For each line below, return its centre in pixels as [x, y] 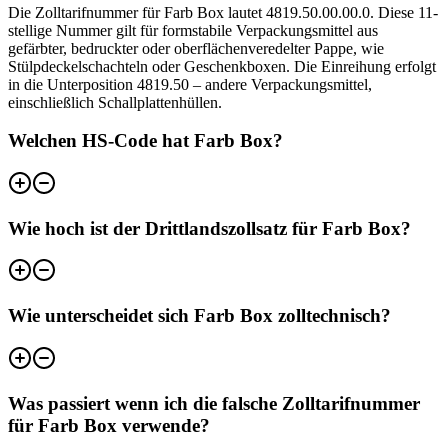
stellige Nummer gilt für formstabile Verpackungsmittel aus [193, 30]
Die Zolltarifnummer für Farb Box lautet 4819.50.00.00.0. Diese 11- [223, 12]
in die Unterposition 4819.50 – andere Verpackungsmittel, [190, 84]
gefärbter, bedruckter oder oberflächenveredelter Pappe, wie [196, 48]
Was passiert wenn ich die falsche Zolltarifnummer [214, 403]
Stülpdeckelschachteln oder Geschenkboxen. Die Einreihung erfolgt [222, 66]
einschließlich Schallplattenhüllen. [115, 102]
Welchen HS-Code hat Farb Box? [145, 141]
